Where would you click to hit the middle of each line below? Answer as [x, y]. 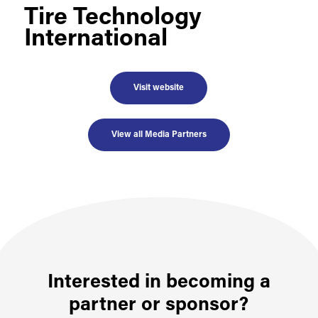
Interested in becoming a [159, 283]
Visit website [159, 88]
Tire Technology [113, 18]
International [95, 39]
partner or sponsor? [159, 305]
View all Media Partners [159, 135]
